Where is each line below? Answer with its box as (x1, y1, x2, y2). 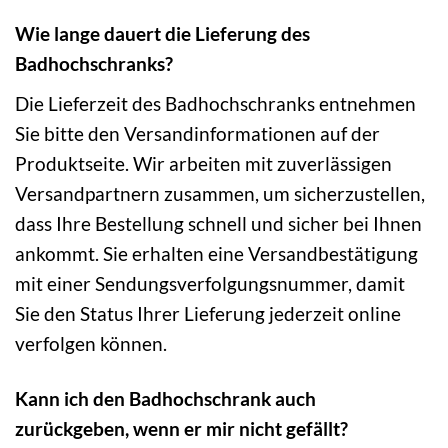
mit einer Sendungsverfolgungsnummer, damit (15, 271, 405, 295)
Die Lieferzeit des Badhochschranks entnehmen (15, 91, 416, 115)
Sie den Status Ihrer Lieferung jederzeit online (15, 301, 401, 325)
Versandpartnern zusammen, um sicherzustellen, (15, 181, 425, 205)
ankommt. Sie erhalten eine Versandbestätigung (15, 241, 418, 265)
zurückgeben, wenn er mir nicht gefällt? (15, 416, 348, 440)
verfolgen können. (15, 331, 167, 355)
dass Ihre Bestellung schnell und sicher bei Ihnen (15, 211, 422, 235)
